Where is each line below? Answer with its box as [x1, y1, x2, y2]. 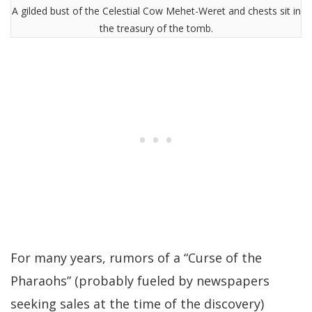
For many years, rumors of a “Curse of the [10, 249, 262, 267]
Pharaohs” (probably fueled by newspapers [10, 272, 270, 290]
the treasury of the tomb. [99, 22, 213, 36]
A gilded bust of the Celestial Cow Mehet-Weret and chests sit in [11, 4, 301, 18]
